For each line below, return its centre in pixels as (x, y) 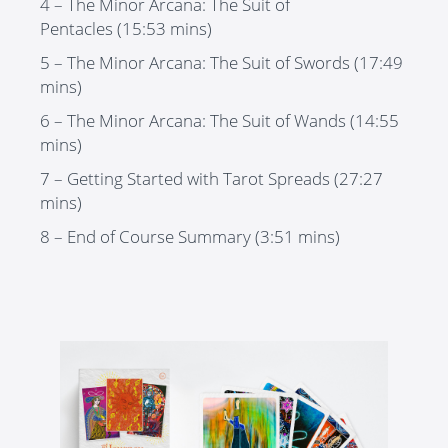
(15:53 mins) (162, 28)
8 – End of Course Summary (145, 236)
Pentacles (76, 28)
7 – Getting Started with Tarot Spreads (185, 178)
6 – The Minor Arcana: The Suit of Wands (193, 120)
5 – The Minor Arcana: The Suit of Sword (191, 62)
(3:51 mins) (295, 236)
